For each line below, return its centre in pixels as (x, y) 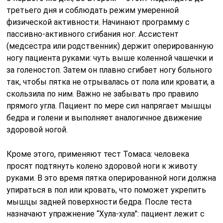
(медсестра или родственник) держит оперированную (110, 46)
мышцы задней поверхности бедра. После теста (99, 202)
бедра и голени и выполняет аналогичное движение (105, 118)
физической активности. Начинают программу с (98, 22)
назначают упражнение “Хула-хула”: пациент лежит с (106, 214)
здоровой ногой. (37, 130)
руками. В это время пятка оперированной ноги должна (111, 178)
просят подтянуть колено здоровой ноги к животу (102, 166)
